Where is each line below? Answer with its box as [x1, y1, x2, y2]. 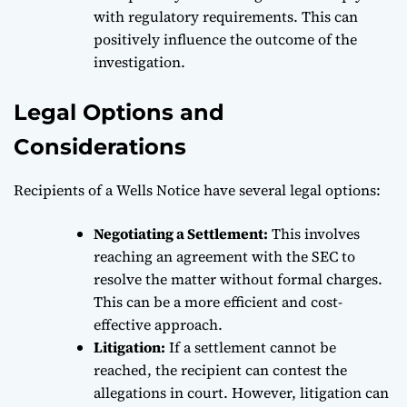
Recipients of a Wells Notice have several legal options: [14, 179, 381, 200]
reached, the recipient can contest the [94, 359, 347, 380]
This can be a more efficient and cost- [94, 291, 342, 312]
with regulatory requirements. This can [94, 5, 358, 26]
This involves [268, 223, 360, 243]
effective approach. [94, 313, 223, 334]
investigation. [94, 51, 185, 72]
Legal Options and [14, 98, 224, 125]
